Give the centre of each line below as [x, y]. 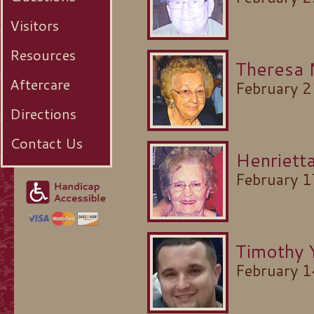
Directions [43, 114]
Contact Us [46, 143]
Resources [43, 55]
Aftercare [40, 84]
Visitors [34, 25]
